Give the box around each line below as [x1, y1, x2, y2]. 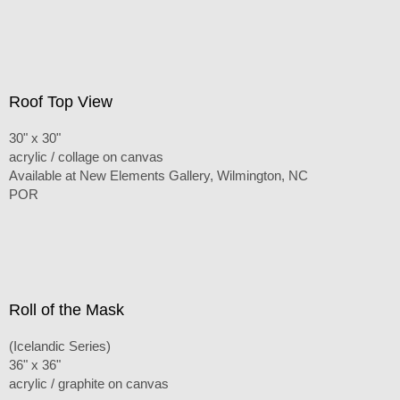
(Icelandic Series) [9, 337, 111, 354]
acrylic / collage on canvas [9, 148, 163, 164]
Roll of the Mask [9, 300, 124, 319]
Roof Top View [9, 92, 112, 111]
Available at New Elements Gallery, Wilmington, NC [9, 167, 308, 183]
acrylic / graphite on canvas [9, 375, 169, 391]
